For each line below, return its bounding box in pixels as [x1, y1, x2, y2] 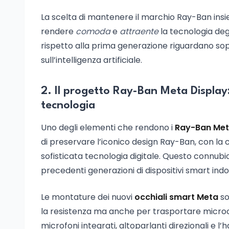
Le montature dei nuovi [41, 191, 134, 203]
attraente [120, 26, 158, 37]
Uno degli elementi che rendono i [41, 122, 175, 133]
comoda [76, 26, 110, 37]
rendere [41, 26, 76, 37]
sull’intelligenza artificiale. [41, 54, 142, 66]
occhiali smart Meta [134, 191, 218, 203]
